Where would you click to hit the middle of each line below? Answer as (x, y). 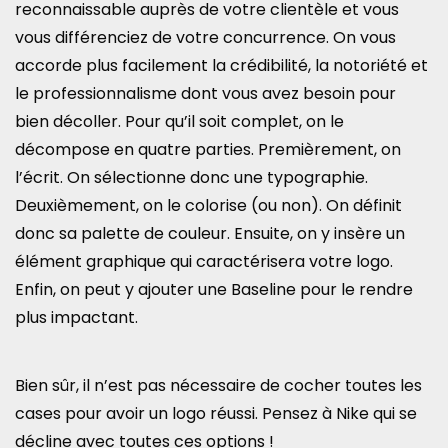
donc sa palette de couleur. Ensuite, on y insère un (210, 233)
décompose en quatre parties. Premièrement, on (208, 149)
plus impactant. (78, 317)
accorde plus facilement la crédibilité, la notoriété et (221, 65)
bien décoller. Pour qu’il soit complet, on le (179, 121)
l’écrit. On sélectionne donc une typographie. (191, 177)
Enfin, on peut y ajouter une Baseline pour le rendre (214, 289)
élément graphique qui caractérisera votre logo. (204, 261)
